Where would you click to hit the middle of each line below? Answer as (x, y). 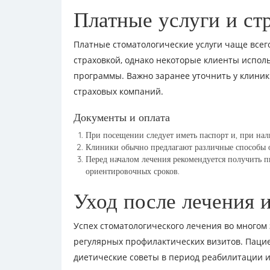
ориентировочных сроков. (133, 171)
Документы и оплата (122, 117)
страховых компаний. (118, 91)
